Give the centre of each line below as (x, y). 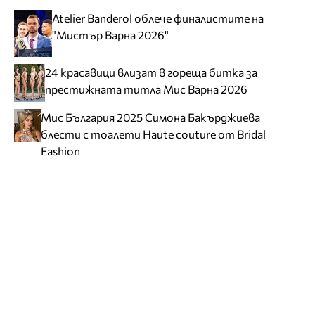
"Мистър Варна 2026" (110, 35)
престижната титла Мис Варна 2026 (146, 89)
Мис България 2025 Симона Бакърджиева (150, 117)
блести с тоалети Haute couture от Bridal (153, 134)
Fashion (60, 150)
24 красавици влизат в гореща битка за (151, 72)
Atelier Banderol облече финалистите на (157, 18)
